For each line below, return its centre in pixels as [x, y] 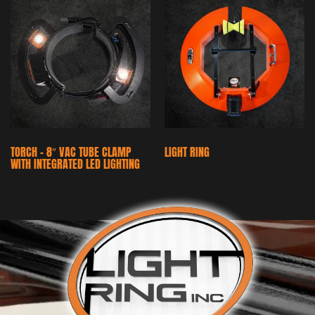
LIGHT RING [187, 151]
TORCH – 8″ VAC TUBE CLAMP [71, 151]
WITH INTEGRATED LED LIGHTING [75, 163]
